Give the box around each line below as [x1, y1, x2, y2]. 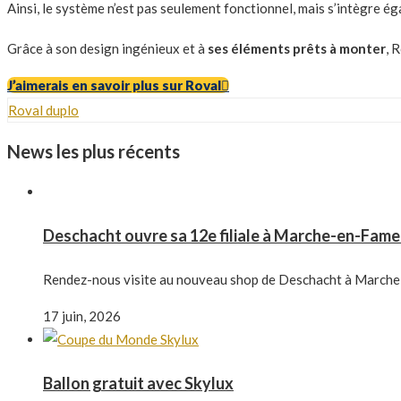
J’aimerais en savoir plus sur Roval [7, 76, 221, 93]
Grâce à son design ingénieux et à [7, 39, 208, 56]
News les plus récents [7, 140, 180, 162]
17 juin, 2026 [43, 307, 121, 324]
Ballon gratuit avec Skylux [43, 372, 234, 393]
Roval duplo [8, 101, 79, 118]
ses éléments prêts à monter [208, 39, 386, 56]
